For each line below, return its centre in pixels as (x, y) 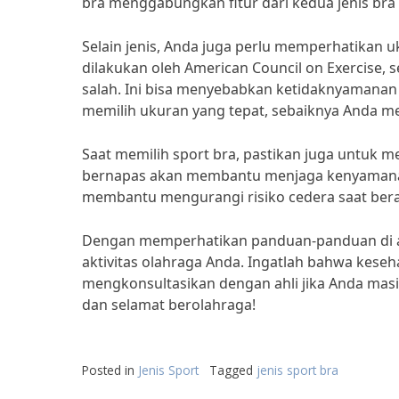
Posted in (110, 370)
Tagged (233, 370)
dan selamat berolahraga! (169, 305)
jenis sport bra (297, 370)
